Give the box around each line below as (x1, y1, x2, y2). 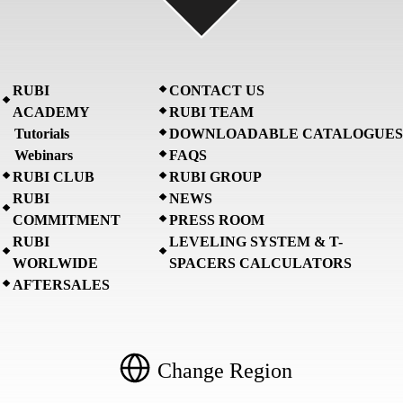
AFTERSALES (13, 277, 110, 293)
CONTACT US (169, 83, 264, 99)
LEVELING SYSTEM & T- (169, 234, 343, 250)
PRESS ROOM (169, 212, 264, 228)
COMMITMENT (13, 212, 121, 228)
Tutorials (14, 126, 69, 142)
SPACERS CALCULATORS (169, 255, 352, 272)
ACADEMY (13, 104, 90, 121)
